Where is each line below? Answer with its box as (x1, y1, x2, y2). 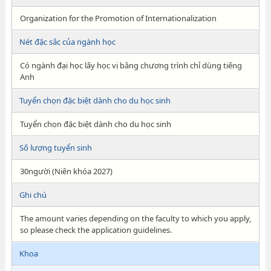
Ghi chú (19, 189, 47, 200)
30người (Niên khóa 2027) (19, 166, 113, 177)
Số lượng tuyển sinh (19, 142, 92, 153)
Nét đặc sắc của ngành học (19, 36, 116, 47)
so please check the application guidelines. (19, 224, 172, 235)
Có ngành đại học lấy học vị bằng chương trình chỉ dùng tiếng (19, 60, 242, 71)
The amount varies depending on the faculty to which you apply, (19, 213, 251, 224)
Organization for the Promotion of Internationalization (19, 13, 217, 24)
